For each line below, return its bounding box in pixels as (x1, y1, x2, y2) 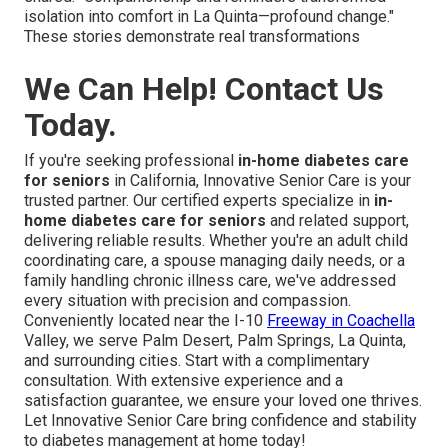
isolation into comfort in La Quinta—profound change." (24, 6, 394, 26)
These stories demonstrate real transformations (24, 26, 360, 46)
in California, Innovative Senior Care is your (110, 170, 411, 190)
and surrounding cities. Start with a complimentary (24, 350, 370, 370)
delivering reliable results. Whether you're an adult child (24, 230, 408, 250)
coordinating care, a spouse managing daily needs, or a (24, 250, 405, 270)
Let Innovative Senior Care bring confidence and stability (24, 410, 417, 430)
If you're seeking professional (24, 150, 238, 170)
